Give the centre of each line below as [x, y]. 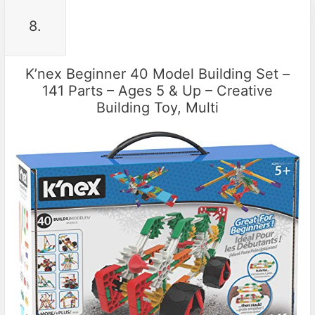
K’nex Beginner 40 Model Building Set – [157, 74]
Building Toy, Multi [157, 108]
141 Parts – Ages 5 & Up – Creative [157, 91]
